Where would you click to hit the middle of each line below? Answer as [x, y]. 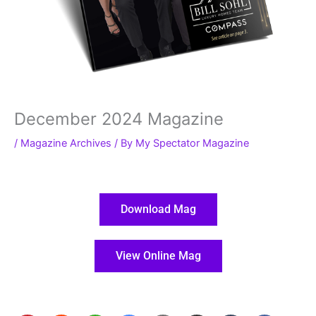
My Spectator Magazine [192, 143]
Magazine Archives [66, 143]
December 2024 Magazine [119, 119]
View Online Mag [158, 255]
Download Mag [158, 209]
